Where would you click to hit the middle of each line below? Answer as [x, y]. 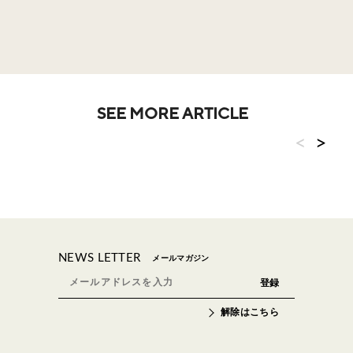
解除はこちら [250, 312]
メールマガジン [181, 258]
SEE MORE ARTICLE [173, 113]
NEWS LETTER [100, 258]
